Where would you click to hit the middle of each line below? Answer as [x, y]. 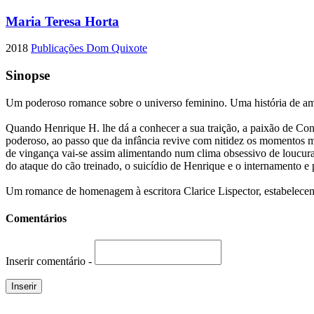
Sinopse [28, 76]
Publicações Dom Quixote [89, 48]
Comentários [36, 219]
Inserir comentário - [50, 261]
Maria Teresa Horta [62, 21]
